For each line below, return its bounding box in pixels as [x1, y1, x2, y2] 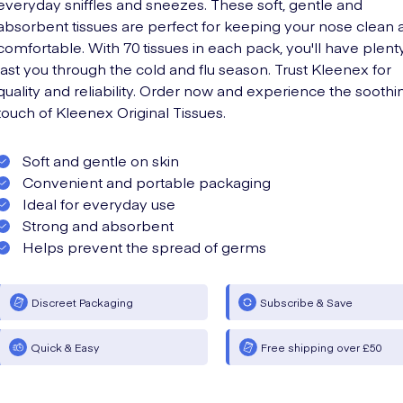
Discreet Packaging [31, 295, 133, 309]
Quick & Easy [31, 340, 99, 354]
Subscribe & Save [260, 295, 354, 309]
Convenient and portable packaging [19, 172, 271, 192]
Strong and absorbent [19, 215, 174, 235]
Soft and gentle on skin [19, 150, 179, 170]
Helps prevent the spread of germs [19, 237, 266, 256]
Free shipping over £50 [261, 340, 383, 354]
